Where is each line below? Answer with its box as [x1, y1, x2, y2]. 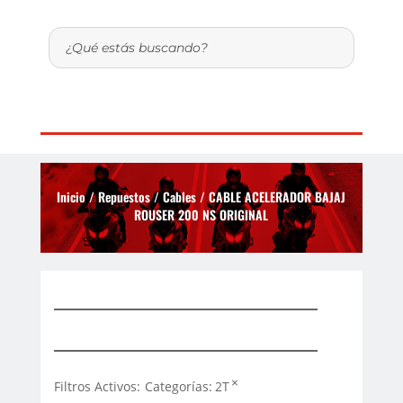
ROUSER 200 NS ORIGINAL [134, 204, 269, 224]
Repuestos [98, 186, 151, 206]
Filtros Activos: [53, 378, 140, 396]
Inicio [57, 186, 86, 206]
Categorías [144, 378, 209, 396]
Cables [163, 186, 197, 206]
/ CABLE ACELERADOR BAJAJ [196, 186, 346, 206]
